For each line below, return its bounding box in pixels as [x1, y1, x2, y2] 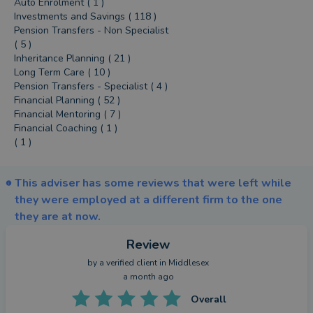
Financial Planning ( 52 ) [14, 94, 121, 107]
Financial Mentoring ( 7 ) [14, 108, 122, 121]
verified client [106, 257, 157, 268]
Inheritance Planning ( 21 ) [14, 52, 131, 65]
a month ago [122, 271, 174, 282]
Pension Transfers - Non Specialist [14, 24, 169, 37]
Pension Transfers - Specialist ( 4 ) [14, 80, 168, 93]
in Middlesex [157, 257, 209, 268]
